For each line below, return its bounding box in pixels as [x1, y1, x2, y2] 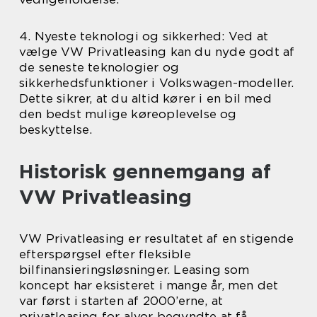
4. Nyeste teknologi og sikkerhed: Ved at [19, 29, 269, 43]
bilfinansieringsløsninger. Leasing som [19, 263, 250, 277]
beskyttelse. [19, 122, 93, 137]
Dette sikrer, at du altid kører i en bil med [19, 91, 272, 105]
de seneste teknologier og [19, 60, 179, 74]
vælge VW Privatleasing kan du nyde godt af [19, 45, 295, 59]
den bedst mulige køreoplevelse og [19, 107, 237, 121]
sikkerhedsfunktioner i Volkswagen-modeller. [19, 76, 294, 90]
